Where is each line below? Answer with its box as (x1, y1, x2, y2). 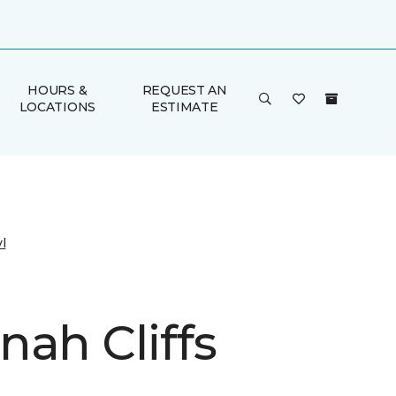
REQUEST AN (141, 82, 227, 98)
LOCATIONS (19, 99, 96, 115)
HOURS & (27, 82, 88, 98)
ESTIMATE (150, 99, 218, 115)
